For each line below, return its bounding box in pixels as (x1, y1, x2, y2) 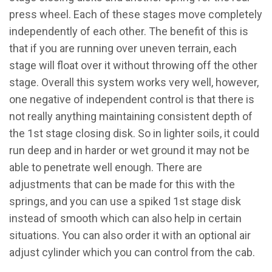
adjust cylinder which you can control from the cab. (9, 246, 257, 259)
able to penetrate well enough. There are (9, 161, 202, 174)
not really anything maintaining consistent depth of (9, 110, 253, 123)
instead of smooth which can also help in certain (9, 212, 242, 225)
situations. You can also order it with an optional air (9, 229, 251, 242)
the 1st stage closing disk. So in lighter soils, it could (9, 127, 259, 140)
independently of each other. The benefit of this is (9, 25, 248, 38)
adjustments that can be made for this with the (9, 178, 235, 191)
